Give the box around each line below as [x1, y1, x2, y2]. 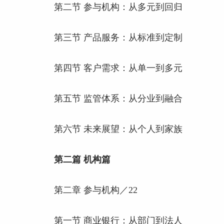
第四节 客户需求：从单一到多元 [54, 63, 182, 73]
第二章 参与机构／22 [54, 185, 137, 195]
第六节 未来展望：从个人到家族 [54, 124, 182, 134]
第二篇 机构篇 [54, 154, 110, 165]
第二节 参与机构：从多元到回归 [54, 2, 182, 12]
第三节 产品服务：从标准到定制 [54, 32, 182, 43]
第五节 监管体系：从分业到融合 [54, 93, 182, 104]
